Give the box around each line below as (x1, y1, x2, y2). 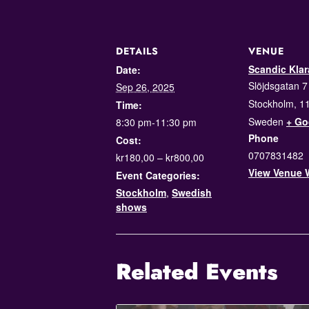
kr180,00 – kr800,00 (116, 150, 204, 164)
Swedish (172, 186, 212, 199)
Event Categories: (116, 168, 200, 182)
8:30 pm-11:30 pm (116, 115, 197, 129)
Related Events (116, 256, 278, 288)
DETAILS (116, 44, 159, 58)
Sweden (248, 114, 283, 128)
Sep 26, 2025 (116, 80, 175, 94)
